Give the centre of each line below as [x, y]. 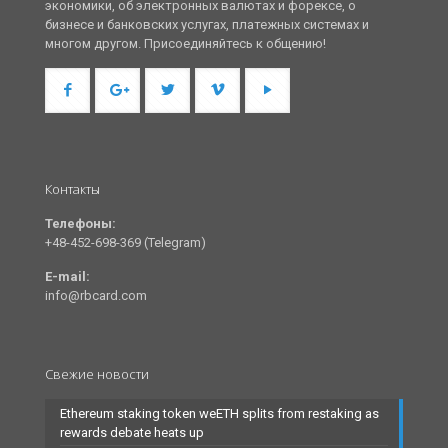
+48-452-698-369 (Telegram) [125, 243]
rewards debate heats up [132, 433]
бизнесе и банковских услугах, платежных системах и [207, 25]
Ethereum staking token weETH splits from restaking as [219, 414]
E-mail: [67, 277]
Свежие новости [97, 374]
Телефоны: [80, 224]
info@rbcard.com [96, 296]
